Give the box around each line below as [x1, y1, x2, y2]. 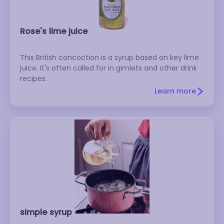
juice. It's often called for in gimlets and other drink [20, 63, 197, 73]
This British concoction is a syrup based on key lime [20, 52, 199, 62]
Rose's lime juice [20, 25, 87, 37]
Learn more [154, 86, 196, 96]
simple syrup [20, 206, 72, 218]
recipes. [20, 73, 47, 83]
